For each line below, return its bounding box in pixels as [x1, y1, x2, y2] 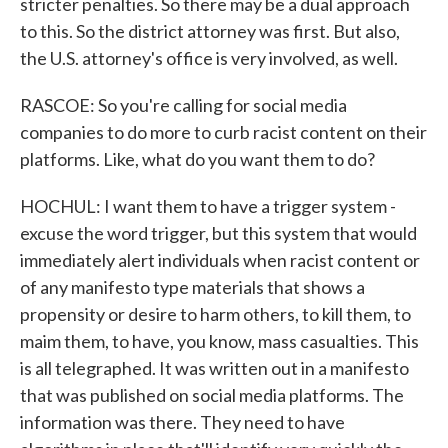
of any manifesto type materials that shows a [20, 276, 365, 298]
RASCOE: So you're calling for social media [20, 94, 347, 116]
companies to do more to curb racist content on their [20, 121, 427, 143]
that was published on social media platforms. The [20, 384, 404, 406]
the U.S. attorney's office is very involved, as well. [20, 47, 398, 69]
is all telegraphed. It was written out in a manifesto [20, 357, 409, 379]
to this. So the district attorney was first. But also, [20, 20, 400, 42]
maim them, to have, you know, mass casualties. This [20, 330, 419, 352]
